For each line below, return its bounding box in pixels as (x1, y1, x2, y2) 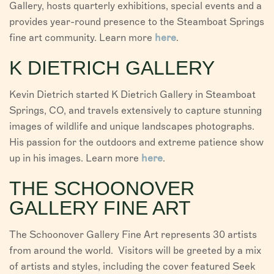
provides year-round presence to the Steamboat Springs (9, 16, 264, 28)
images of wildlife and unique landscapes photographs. (9, 120, 254, 133)
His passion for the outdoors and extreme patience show (9, 136, 264, 149)
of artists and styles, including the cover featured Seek (9, 261, 256, 273)
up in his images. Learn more (9, 152, 141, 165)
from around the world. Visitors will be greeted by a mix (9, 245, 261, 257)
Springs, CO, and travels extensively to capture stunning (9, 105, 262, 117)
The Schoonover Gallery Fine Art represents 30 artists (9, 229, 257, 241)
